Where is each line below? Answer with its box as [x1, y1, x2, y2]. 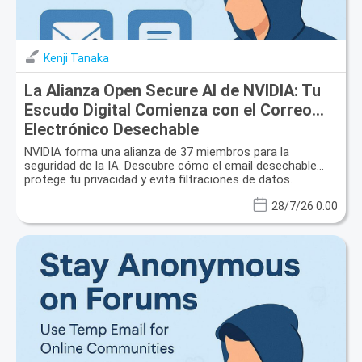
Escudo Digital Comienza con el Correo [24, 99, 312, 120]
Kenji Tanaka [44, 51, 109, 65]
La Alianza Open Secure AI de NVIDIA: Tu [24, 80, 321, 100]
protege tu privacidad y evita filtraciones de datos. [24, 171, 293, 187]
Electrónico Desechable [24, 119, 199, 139]
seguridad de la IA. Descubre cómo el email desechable [24, 158, 317, 173]
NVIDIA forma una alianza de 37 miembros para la [24, 144, 289, 159]
